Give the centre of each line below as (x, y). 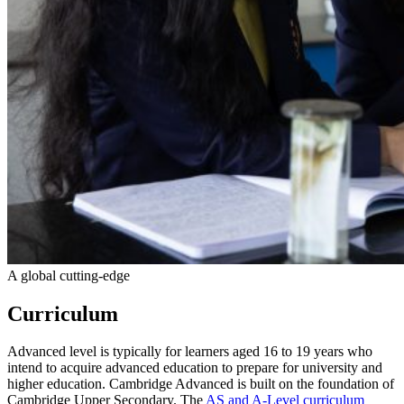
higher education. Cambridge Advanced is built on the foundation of (201, 384)
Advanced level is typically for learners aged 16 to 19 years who (190, 352)
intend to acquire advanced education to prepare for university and (195, 368)
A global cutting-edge (69, 275)
